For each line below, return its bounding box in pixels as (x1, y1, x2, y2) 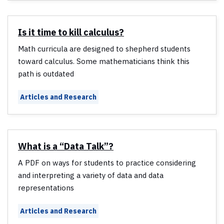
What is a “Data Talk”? (18, 140, 113, 152)
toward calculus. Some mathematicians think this (18, 56, 189, 66)
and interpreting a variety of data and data (18, 170, 163, 180)
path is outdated (18, 69, 74, 79)
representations (18, 183, 74, 193)
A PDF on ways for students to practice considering (18, 158, 196, 168)
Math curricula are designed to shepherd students (18, 44, 190, 54)
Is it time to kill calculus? (18, 26, 124, 38)
